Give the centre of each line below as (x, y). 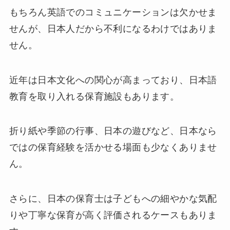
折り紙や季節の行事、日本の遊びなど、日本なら (113, 131)
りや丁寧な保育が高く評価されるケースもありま (113, 215)
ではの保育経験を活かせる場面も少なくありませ (113, 148)
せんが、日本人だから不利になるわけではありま (113, 28)
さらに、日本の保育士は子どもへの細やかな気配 (113, 199)
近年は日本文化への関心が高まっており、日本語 (113, 80)
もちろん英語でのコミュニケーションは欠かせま (113, 12)
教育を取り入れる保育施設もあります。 (94, 96)
